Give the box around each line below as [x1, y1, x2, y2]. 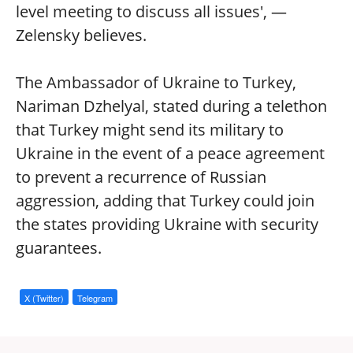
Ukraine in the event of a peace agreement [16, 143, 325, 164]
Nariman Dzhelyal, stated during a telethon [16, 95, 327, 117]
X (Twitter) [24, 292, 64, 304]
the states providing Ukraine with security [16, 214, 318, 235]
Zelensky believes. [16, 24, 147, 46]
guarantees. [16, 237, 102, 258]
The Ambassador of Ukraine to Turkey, [16, 72, 296, 93]
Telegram [77, 292, 113, 304]
